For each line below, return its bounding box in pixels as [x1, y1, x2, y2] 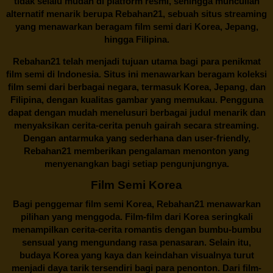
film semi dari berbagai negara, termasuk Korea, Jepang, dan [7, 81, 266, 92]
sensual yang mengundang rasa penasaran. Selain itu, [22, 236, 251, 247]
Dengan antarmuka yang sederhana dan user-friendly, [23, 132, 250, 143]
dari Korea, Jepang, [172, 21, 258, 32]
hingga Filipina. [104, 34, 169, 44]
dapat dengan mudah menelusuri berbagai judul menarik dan [7, 107, 266, 118]
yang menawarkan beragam [15, 21, 132, 32]
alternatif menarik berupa [6, 8, 115, 19]
